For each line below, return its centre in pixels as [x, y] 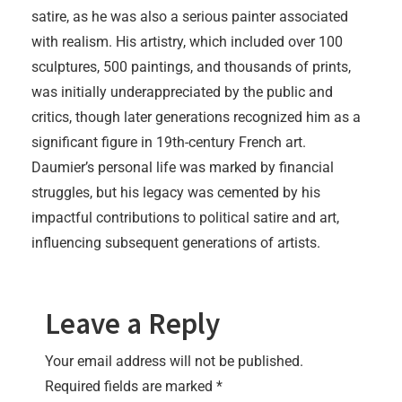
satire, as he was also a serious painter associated [190, 17]
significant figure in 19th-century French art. [169, 143]
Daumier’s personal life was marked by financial [183, 168]
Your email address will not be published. [174, 362]
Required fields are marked [131, 387]
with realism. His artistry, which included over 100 [187, 42]
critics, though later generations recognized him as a [196, 118]
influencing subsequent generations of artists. [176, 243]
